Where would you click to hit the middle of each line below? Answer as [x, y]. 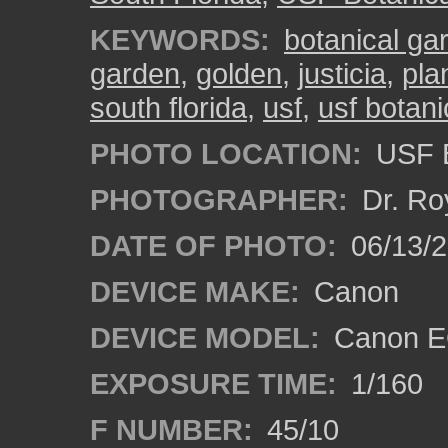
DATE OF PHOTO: [213, 245]
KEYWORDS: [180, 39]
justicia [342, 73]
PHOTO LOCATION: [226, 153]
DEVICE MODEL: [205, 337]
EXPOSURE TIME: [213, 383]
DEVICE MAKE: [195, 291]
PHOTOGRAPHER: [219, 199]
